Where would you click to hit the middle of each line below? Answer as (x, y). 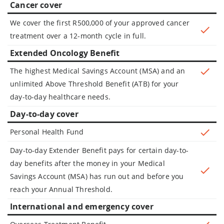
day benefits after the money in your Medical (87, 163)
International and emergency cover (82, 206)
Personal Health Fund (47, 131)
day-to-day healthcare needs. (60, 96)
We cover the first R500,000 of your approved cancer (100, 22)
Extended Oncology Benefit (65, 53)
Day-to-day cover (44, 114)
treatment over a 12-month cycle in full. (78, 35)
